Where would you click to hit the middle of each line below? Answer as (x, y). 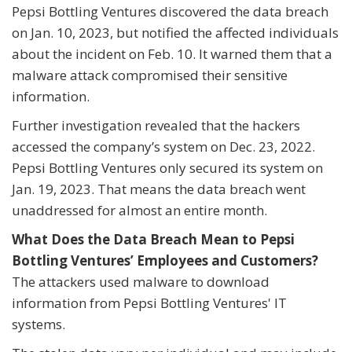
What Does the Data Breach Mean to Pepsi (153, 240)
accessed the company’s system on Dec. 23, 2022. (163, 147)
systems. (38, 324)
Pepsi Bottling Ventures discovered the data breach (170, 12)
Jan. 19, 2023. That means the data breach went (159, 189)
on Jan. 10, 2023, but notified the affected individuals (175, 33)
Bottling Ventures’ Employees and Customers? (165, 261)
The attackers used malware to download (141, 282)
